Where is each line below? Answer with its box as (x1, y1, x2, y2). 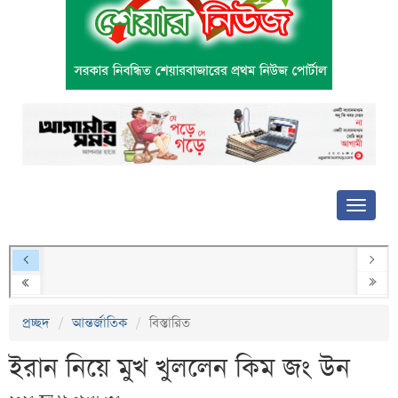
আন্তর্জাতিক (72, 314, 127, 333)
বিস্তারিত (149, 314, 190, 333)
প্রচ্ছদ (22, 314, 50, 333)
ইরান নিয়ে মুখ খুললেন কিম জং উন (9, 351, 350, 387)
